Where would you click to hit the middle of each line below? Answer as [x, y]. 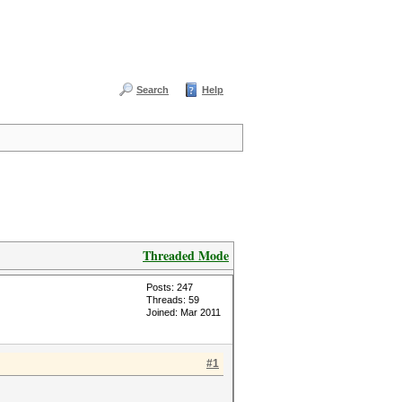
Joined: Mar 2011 [184, 312]
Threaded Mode [186, 255]
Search [153, 90]
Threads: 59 [173, 300]
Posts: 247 [170, 287]
